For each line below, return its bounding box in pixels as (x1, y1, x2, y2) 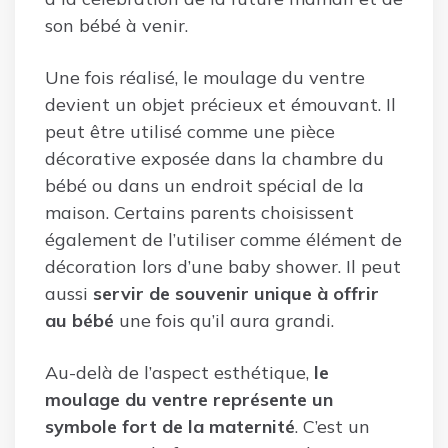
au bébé (45, 308, 114, 332)
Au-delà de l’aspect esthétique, (45, 360, 309, 384)
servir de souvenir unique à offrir (93, 281, 379, 305)
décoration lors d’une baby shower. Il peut (45, 254, 401, 278)
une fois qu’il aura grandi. (114, 308, 334, 332)
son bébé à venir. (45, 13, 188, 37)
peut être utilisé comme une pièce (45, 119, 335, 143)
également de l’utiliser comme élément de (45, 227, 402, 251)
